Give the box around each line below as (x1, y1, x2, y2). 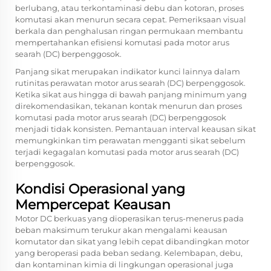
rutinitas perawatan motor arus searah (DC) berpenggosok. (15, 78, 246, 88)
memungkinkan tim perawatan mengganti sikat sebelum (15, 135, 246, 145)
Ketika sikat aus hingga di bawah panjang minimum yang (15, 90, 247, 99)
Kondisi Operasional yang (15, 181, 185, 197)
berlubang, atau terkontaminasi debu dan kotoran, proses (15, 3, 244, 13)
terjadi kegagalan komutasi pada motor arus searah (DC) (15, 147, 239, 157)
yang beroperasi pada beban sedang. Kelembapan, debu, (15, 248, 243, 258)
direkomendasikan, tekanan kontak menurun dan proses (15, 101, 242, 111)
